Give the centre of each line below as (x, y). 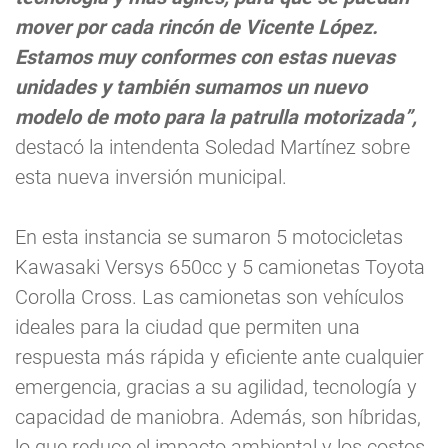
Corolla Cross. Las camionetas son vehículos (209, 297)
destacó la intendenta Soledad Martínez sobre (212, 147)
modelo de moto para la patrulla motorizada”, (216, 117)
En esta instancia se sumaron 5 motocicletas (209, 237)
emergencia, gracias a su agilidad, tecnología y (216, 387)
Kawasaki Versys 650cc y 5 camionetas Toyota (220, 267)
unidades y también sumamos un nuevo (191, 87)
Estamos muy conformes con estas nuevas (205, 57)
